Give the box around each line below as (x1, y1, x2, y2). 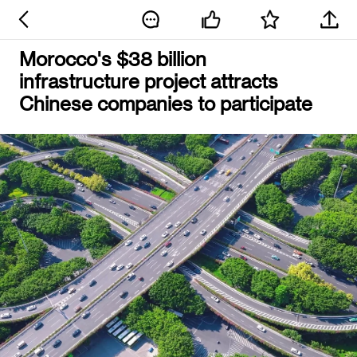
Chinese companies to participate (18, 91, 312, 115)
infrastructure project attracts (18, 69, 278, 92)
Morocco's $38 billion (18, 46, 206, 70)
